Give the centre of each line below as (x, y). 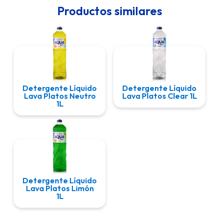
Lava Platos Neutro (60, 96)
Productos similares (109, 11)
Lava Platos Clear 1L (159, 96)
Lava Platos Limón (60, 188)
